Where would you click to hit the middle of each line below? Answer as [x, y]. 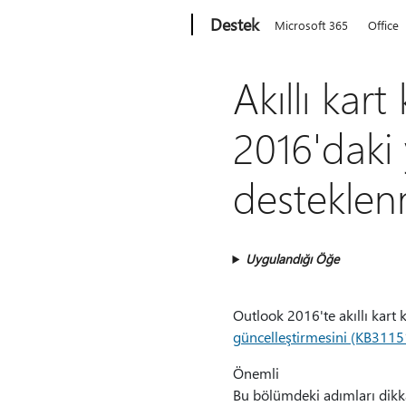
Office [384, 25]
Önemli [256, 373]
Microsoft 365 [312, 25]
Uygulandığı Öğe [293, 259]
